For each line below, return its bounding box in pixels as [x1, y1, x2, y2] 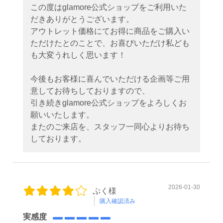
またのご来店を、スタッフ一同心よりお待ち [30, 122, 190, 131]
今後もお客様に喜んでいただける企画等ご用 [30, 74, 190, 83]
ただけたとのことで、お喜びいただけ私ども [30, 38, 190, 47]
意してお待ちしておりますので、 [30, 86, 150, 95]
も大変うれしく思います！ [30, 50, 126, 59]
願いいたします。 [30, 110, 94, 119]
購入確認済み [100, 197, 135, 205]
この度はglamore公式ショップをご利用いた [30, 2, 187, 11]
